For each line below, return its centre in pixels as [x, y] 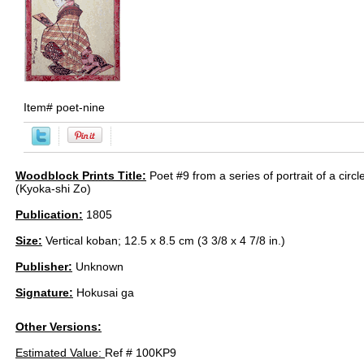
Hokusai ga [104, 292]
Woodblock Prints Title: [81, 175]
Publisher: [44, 266]
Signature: [44, 292]
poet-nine [80, 107]
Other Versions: [58, 327]
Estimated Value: [60, 353]
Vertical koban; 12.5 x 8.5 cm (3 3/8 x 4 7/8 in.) [164, 240]
